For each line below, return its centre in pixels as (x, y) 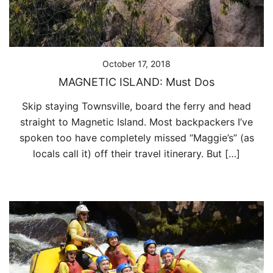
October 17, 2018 (136, 64)
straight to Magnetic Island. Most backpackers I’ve (136, 122)
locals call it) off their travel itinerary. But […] (136, 154)
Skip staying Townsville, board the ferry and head (136, 106)
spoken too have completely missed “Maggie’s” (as (136, 138)
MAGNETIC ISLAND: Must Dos (136, 82)
